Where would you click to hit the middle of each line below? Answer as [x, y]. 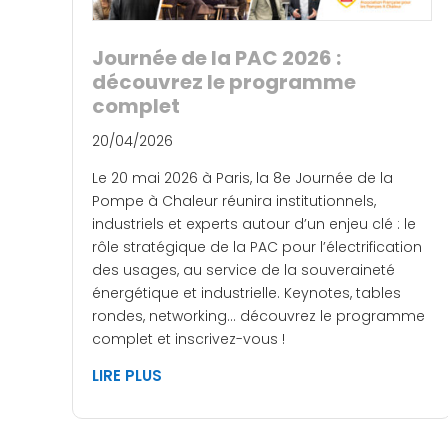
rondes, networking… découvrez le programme [258, 315]
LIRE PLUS [127, 375]
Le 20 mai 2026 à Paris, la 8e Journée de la [242, 177]
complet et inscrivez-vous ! [188, 338]
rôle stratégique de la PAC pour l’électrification [257, 246]
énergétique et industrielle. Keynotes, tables [246, 292]
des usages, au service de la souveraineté [243, 269]
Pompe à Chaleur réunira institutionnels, [234, 200]
